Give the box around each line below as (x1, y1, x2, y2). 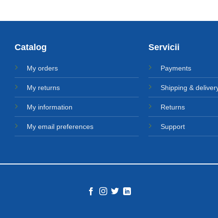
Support (160, 122, 185, 130)
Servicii (148, 42, 180, 52)
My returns (27, 83, 60, 91)
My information (27, 103, 73, 111)
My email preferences (27, 122, 94, 130)
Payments (160, 64, 191, 72)
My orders (27, 64, 58, 72)
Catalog (15, 42, 47, 52)
